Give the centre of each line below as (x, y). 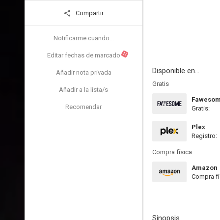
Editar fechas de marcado (83, 55)
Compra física (172, 152)
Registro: (204, 136)
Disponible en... (176, 71)
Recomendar (83, 107)
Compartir (89, 13)
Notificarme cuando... (83, 38)
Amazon (205, 168)
